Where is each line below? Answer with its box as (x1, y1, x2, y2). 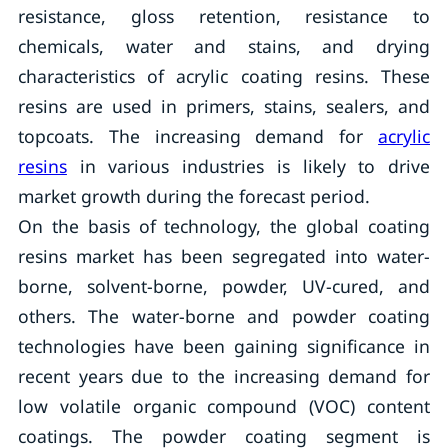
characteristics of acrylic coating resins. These (17, 64, 431, 88)
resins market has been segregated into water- (17, 244, 431, 268)
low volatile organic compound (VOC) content (17, 394, 431, 418)
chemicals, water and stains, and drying (17, 34, 431, 58)
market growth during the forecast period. (17, 184, 370, 208)
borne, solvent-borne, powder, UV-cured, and (17, 274, 431, 298)
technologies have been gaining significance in (17, 334, 431, 358)
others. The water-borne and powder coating (17, 304, 431, 328)
